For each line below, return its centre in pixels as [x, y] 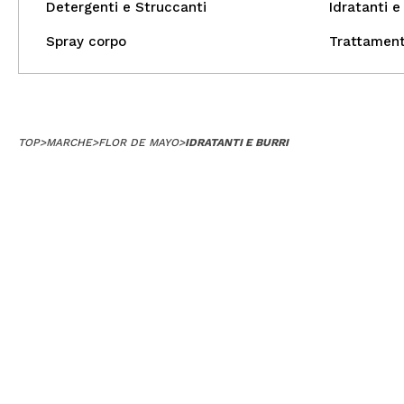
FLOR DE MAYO [138, 142]
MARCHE [69, 142]
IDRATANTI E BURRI [237, 142]
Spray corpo [86, 41]
